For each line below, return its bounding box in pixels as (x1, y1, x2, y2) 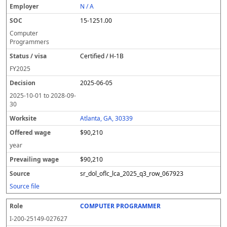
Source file (10, 182, 40, 191)
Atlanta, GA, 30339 (80, 114, 133, 123)
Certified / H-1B (80, 52, 124, 60)
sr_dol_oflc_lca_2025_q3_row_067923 (80, 169, 184, 178)
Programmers (10, 37, 49, 46)
